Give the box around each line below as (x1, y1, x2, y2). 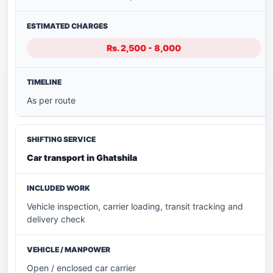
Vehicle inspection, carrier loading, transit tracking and (27, 201, 243, 212)
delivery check (27, 214, 85, 225)
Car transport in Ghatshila (27, 152, 137, 163)
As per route (27, 95, 76, 106)
